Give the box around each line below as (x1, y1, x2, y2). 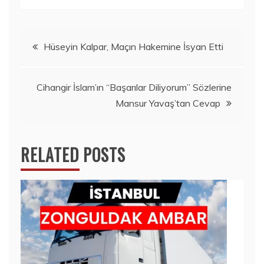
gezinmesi (20, 60, 93, 88)
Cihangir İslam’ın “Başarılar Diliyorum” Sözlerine (37, 81, 232, 93)
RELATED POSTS (21, 143, 126, 167)
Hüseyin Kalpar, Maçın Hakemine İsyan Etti (44, 41, 223, 52)
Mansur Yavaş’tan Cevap (115, 97, 220, 109)
